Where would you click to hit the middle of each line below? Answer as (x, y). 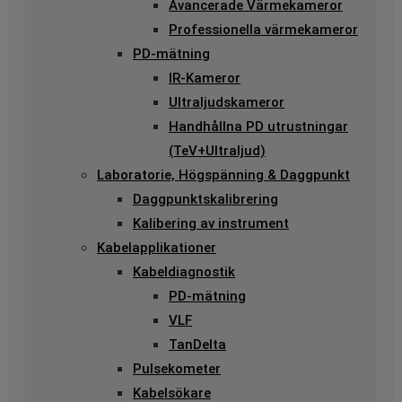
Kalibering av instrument (211, 223)
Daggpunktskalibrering (205, 199)
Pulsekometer (177, 368)
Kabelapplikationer (157, 247)
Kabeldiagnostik (184, 271)
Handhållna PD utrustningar (258, 126)
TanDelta (197, 344)
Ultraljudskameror (227, 102)
